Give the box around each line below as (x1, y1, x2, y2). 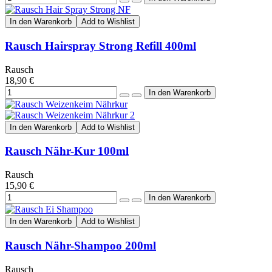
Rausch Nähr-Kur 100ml (5, 144, 129, 158)
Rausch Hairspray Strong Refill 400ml (5, 39, 196, 52)
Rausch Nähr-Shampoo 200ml (5, 239, 156, 252)
